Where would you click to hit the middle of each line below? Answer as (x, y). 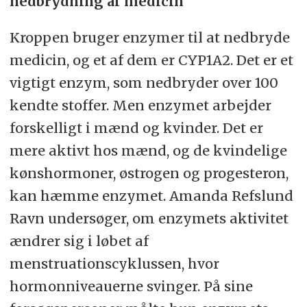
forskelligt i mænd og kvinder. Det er (136, 128)
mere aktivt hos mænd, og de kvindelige (148, 151)
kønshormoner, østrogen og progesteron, (149, 173)
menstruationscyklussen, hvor (114, 264)
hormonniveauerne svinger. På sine (131, 286)
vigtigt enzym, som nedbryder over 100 (144, 83)
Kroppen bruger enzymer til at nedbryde (149, 38)
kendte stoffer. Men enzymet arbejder (140, 106)
